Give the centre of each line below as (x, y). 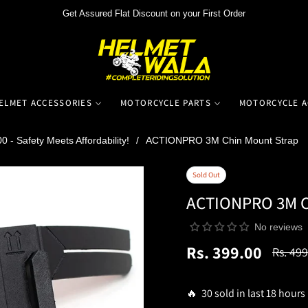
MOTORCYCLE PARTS (166, 102)
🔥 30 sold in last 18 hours (246, 293)
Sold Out (206, 174)
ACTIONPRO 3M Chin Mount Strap (222, 140)
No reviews (278, 227)
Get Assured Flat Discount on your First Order (154, 13)
